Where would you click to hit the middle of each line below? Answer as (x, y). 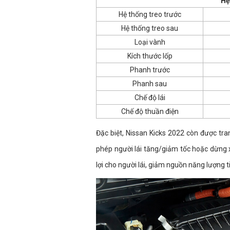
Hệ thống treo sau (150, 28)
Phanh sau (150, 83)
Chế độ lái (150, 97)
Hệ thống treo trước (150, 14)
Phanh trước (150, 70)
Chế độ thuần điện (150, 111)
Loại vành (150, 42)
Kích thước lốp (150, 56)
